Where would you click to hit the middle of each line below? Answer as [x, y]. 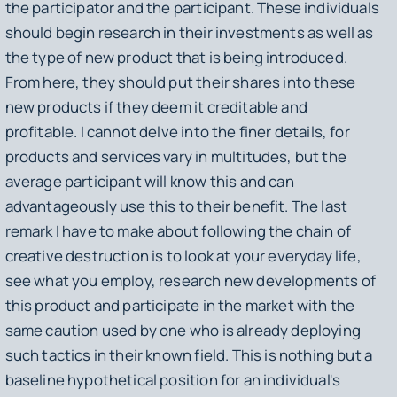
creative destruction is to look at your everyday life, [183, 256]
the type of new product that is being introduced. [176, 58]
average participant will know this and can [149, 182]
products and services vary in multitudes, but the [175, 157]
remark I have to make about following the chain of [178, 231]
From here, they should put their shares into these [180, 82]
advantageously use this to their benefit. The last [176, 206]
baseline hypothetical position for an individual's [173, 380]
